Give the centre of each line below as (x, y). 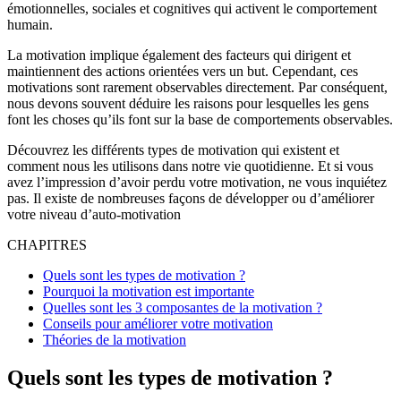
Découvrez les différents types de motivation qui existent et (173, 149)
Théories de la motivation (115, 339)
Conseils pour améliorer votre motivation (158, 323)
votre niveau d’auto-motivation (94, 214)
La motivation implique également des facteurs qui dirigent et (179, 55)
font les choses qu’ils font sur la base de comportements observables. (200, 119)
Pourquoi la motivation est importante (149, 291)
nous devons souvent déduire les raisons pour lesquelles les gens (188, 103)
